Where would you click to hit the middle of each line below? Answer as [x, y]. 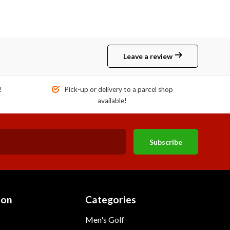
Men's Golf [105, 219]
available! [112, 101]
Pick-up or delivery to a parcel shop [118, 89]
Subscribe [166, 142]
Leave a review [148, 56]
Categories [111, 199]
